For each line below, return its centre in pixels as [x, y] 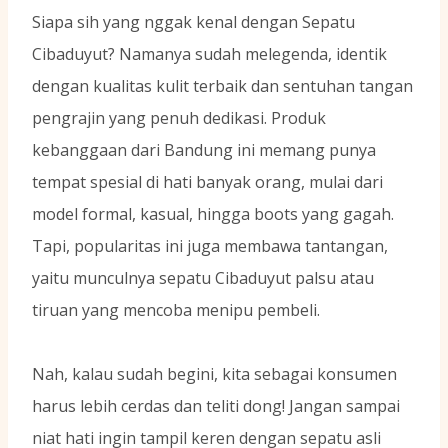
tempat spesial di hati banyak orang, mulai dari [207, 182]
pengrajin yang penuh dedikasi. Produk [179, 118]
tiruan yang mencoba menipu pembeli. [176, 310]
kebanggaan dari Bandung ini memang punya [204, 150]
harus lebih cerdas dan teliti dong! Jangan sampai [216, 406]
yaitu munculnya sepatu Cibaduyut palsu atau [203, 278]
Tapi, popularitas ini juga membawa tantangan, [210, 246]
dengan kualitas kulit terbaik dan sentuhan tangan [222, 86]
